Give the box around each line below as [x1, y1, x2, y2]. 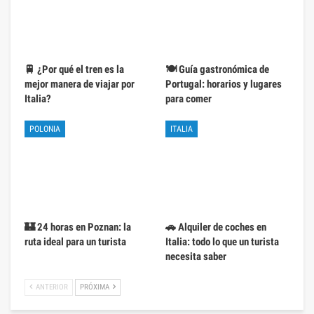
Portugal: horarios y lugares [165, 78, 282, 91]
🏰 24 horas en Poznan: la [25, 221, 131, 234]
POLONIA [29, 124, 60, 135]
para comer [165, 93, 212, 106]
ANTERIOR [34, 282, 68, 292]
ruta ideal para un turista [25, 235, 126, 249]
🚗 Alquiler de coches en [165, 221, 266, 234]
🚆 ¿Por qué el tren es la [25, 63, 124, 76]
